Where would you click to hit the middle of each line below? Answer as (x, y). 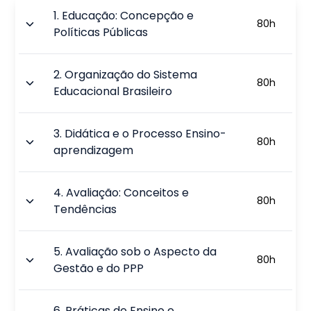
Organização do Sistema (131, 74)
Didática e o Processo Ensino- (146, 133)
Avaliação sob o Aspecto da (141, 251)
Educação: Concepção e (128, 15)
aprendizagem (94, 150)
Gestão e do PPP (99, 268)
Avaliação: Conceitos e (128, 192)
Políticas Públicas (101, 32)
